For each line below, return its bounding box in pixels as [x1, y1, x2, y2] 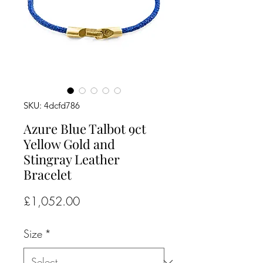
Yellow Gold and [23, 135, 115, 153]
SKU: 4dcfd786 [23, 100, 80, 111]
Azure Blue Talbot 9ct [23, 120, 146, 137]
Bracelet [23, 166, 72, 183]
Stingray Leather [23, 150, 120, 168]
